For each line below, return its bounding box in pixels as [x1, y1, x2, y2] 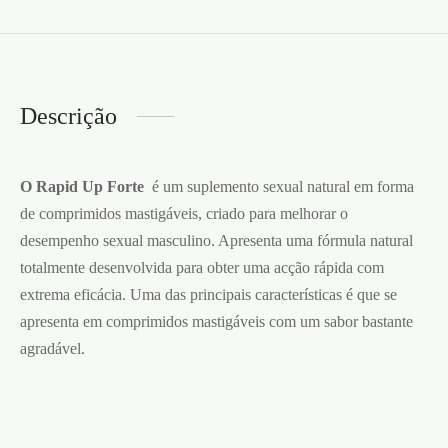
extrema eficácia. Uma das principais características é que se [20, 285, 397, 303]
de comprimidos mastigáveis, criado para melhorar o [20, 204, 348, 222]
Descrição [20, 102, 117, 129]
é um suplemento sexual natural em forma [144, 177, 414, 195]
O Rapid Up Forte [20, 177, 144, 195]
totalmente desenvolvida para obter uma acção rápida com [20, 258, 384, 276]
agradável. [20, 339, 85, 357]
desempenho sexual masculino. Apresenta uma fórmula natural [20, 231, 413, 249]
